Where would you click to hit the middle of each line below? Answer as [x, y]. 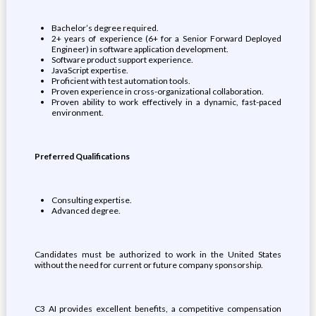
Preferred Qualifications [82, 156]
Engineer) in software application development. [140, 49]
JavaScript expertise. [90, 70]
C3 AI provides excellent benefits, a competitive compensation [158, 309]
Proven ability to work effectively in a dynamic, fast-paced [166, 102]
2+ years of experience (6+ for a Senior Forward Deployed [166, 38]
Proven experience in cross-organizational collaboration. [157, 91]
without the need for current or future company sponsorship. [148, 265]
